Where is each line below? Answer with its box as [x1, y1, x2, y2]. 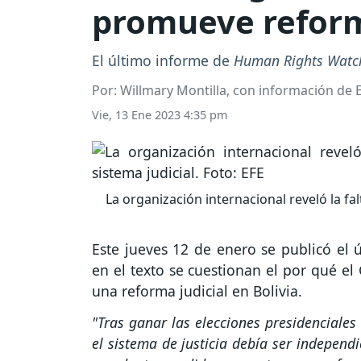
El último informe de [92, 51, 234, 71]
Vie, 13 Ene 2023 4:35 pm [92, 107, 227, 123]
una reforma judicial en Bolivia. [92, 281, 306, 301]
